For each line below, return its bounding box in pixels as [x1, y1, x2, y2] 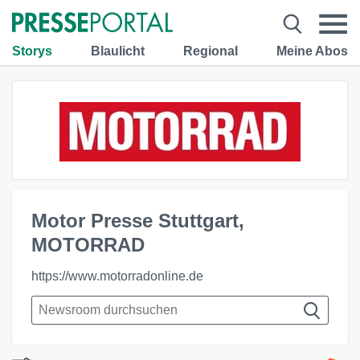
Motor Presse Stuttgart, [31, 210, 244, 231]
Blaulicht [91, 43, 145, 58]
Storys [12, 43, 52, 58]
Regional [183, 43, 238, 58]
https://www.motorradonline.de [31, 269, 203, 283]
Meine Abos [276, 43, 348, 58]
